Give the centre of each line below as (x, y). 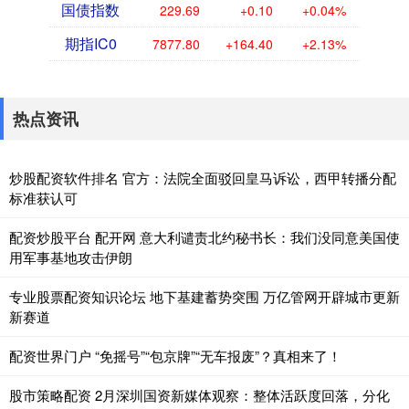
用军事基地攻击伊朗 (71, 257)
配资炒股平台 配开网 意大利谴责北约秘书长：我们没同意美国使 (204, 237)
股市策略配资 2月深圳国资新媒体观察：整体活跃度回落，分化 (199, 395)
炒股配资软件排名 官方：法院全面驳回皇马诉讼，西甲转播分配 (203, 178)
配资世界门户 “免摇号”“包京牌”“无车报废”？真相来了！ (175, 356)
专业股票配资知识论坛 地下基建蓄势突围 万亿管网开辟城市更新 (204, 297)
